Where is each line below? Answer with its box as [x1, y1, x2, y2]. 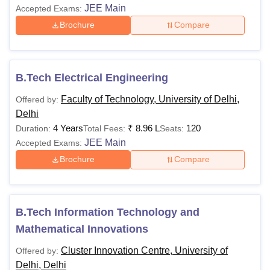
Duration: [16, 123, 51, 133]
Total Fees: [83, 123, 125, 133]
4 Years [53, 122, 83, 133]
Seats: [160, 123, 186, 133]
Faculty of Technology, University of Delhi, [61, 93, 239, 104]
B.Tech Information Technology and [16, 206, 199, 218]
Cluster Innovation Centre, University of [61, 245, 228, 256]
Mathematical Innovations [16, 222, 148, 235]
